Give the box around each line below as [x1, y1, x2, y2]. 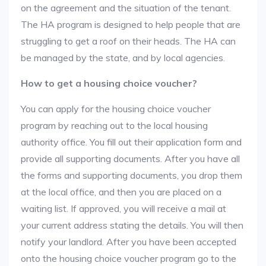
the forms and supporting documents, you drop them [21, 169, 242, 181]
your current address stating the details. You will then [21, 219, 243, 231]
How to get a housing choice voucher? [21, 77, 197, 89]
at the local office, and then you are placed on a [21, 186, 221, 198]
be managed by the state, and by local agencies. [21, 52, 225, 64]
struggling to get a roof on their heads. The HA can [21, 35, 236, 47]
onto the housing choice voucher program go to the [21, 252, 236, 264]
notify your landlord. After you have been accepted [21, 236, 236, 248]
